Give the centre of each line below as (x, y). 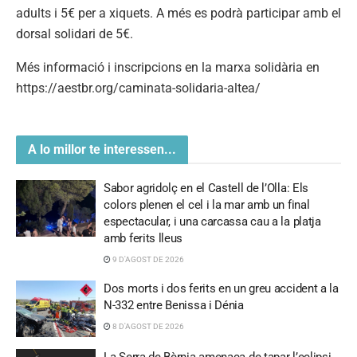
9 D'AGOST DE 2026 (147, 259)
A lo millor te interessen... (102, 149)
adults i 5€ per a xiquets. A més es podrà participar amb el (178, 13)
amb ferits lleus (143, 238)
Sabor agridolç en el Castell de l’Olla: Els (206, 188)
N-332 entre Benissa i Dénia (174, 305)
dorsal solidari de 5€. (75, 33)
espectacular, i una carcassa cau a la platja (212, 221)
